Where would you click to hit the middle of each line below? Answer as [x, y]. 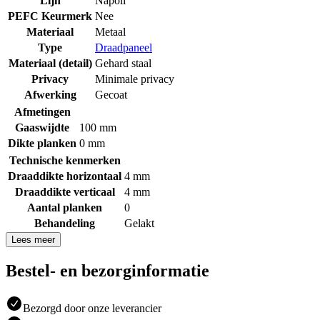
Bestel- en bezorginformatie [107, 271]
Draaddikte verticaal [65, 192]
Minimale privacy [135, 79]
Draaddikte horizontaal [65, 176]
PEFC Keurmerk [50, 16]
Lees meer [33, 240]
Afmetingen [42, 112]
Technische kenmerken [65, 161]
